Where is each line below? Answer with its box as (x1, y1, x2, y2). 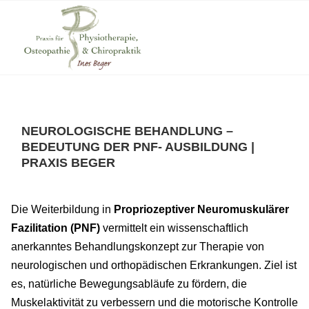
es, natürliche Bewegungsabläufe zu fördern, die (11, 278, 247, 290)
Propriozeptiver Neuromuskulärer (114, 203, 289, 216)
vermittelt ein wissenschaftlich (100, 222, 248, 235)
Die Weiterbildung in (11, 203, 114, 216)
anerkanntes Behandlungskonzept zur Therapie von (11, 241, 264, 253)
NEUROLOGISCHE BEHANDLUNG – (21, 123, 233, 138)
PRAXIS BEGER (21, 155, 115, 170)
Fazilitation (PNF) (11, 222, 100, 235)
